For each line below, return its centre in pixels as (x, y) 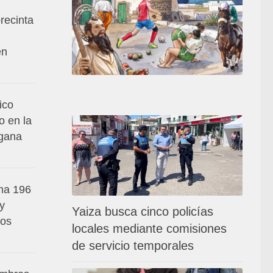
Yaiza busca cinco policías (143, 211)
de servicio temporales (133, 245)
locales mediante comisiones (149, 228)
